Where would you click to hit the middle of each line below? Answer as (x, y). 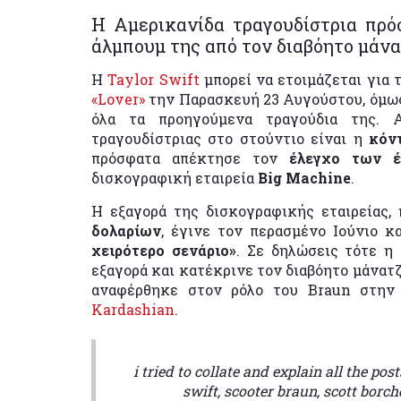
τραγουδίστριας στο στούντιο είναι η (230, 138)
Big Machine (304, 177)
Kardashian (133, 309)
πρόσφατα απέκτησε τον (190, 158)
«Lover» (118, 98)
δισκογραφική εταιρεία (175, 177)
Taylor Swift (154, 79)
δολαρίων (126, 230)
